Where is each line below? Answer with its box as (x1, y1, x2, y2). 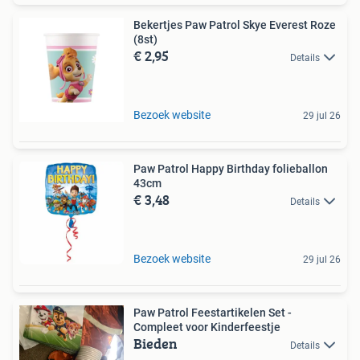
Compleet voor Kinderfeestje (133, 320, 280, 333)
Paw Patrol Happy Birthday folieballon (133, 162, 328, 175)
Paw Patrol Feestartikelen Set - (133, 305, 292, 319)
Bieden (133, 332, 178, 354)
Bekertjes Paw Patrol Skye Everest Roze (133, 18, 336, 31)
